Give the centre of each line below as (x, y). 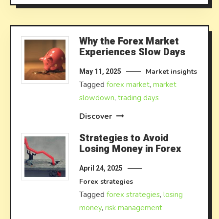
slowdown (97, 98)
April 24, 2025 (101, 168)
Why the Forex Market (129, 41)
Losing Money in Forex (130, 149)
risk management (134, 208)
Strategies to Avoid (124, 138)
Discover (97, 116)
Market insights (172, 71)
